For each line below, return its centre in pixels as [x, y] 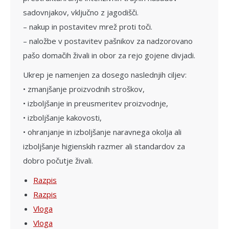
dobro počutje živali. [58, 160]
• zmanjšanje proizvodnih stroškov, [84, 89]
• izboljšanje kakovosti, [62, 117]
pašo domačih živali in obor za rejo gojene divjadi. [109, 55]
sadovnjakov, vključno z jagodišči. [81, 12]
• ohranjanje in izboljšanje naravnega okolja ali [102, 132]
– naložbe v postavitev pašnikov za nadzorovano [108, 41]
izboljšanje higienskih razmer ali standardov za [104, 146]
